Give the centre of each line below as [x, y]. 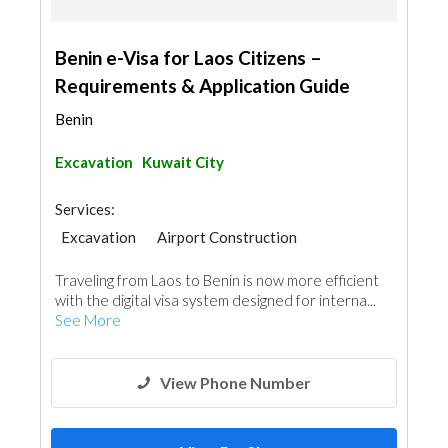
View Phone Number [235, 382]
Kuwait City [183, 162]
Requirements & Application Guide [202, 85]
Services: [85, 209]
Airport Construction [227, 237]
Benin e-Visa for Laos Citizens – [188, 57]
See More [88, 320]
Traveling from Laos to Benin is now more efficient [217, 280]
